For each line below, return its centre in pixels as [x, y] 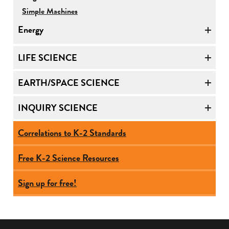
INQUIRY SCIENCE [58, 107]
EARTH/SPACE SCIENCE [69, 82]
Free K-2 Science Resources [68, 157]
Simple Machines [50, 11]
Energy [31, 30]
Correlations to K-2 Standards [72, 132]
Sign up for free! [47, 182]
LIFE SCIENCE [48, 57]
